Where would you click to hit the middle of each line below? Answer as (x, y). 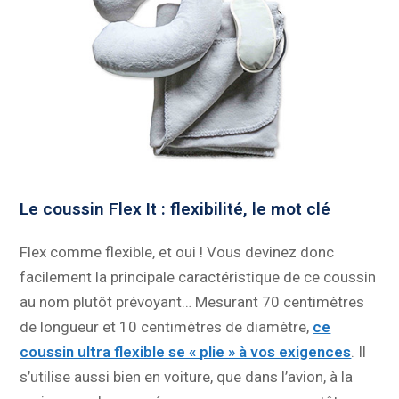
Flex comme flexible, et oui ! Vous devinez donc (177, 252)
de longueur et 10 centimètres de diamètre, (167, 327)
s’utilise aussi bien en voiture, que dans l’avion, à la (187, 377)
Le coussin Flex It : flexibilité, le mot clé (175, 209)
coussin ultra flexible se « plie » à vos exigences (186, 352)
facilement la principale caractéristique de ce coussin (198, 277)
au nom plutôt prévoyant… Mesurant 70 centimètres (192, 302)
